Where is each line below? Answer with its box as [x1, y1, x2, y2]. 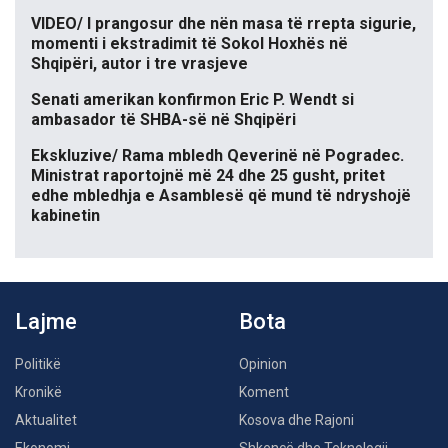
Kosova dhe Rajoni [239, 412, 354, 429]
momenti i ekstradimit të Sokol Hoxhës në [31, 34, 348, 54]
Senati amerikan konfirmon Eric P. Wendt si [31, 90, 354, 110]
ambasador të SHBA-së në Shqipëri [31, 110, 296, 130]
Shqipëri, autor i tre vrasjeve [31, 54, 248, 74]
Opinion [239, 356, 287, 373]
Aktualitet [15, 412, 77, 429]
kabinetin [31, 206, 100, 226]
